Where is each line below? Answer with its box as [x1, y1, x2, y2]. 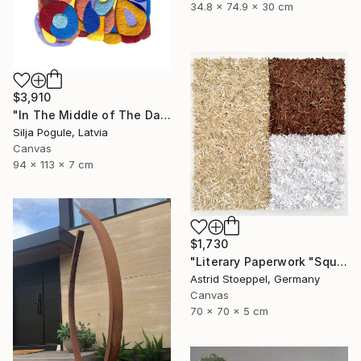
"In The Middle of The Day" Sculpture [160, 108, 171, 122]
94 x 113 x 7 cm [13, 158, 93, 172]
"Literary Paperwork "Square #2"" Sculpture [336, 255, 347, 269]
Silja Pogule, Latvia [13, 126, 108, 139]
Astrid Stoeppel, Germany [190, 272, 320, 286]
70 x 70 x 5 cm [190, 305, 268, 318]
